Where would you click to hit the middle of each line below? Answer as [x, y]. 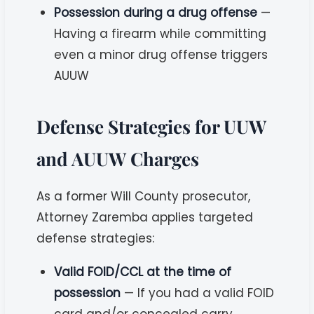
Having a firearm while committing [161, 33]
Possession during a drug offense [156, 12]
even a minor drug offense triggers [161, 54]
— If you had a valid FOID [198, 293]
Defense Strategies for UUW [152, 126]
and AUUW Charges [118, 158]
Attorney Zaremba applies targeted [145, 217]
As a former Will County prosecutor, [144, 196]
